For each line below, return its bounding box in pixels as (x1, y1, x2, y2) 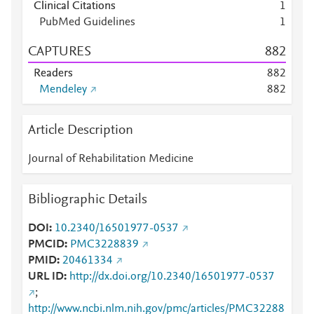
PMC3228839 (70, 239, 139, 250)
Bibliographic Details (28, 193, 147, 207)
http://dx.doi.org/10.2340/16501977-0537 (69, 271, 275, 282)
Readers (34, 68, 73, 79)
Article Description (28, 123, 133, 137)
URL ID (28, 271, 64, 282)
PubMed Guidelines (39, 17, 135, 28)
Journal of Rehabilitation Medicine (28, 153, 193, 165)
